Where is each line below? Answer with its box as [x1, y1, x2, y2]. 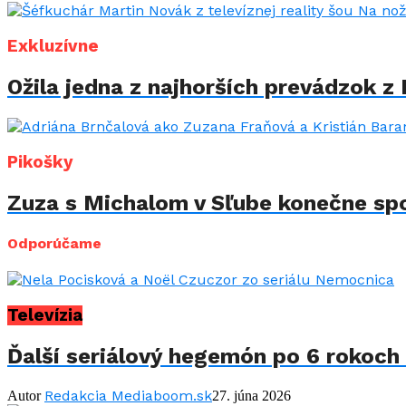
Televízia [7, 304, 82, 325]
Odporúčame [7, 234, 101, 252]
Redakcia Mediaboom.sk [44, 386, 212, 404]
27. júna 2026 [212, 387, 291, 403]
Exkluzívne [7, 36, 99, 57]
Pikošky [7, 151, 73, 172]
